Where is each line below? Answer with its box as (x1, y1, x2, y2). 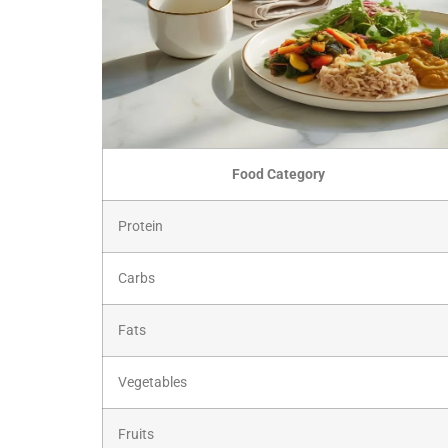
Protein (118, 217, 163, 235)
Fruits (118, 425, 154, 443)
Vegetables (118, 373, 187, 391)
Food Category (231, 165, 325, 183)
